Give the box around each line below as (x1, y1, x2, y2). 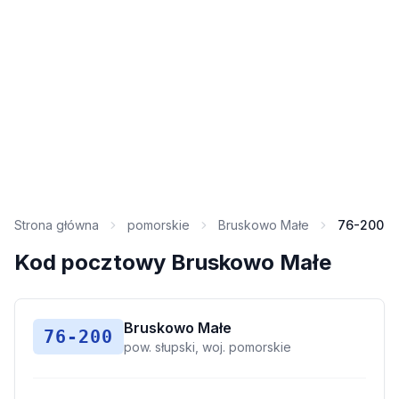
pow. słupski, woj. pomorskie (124, 339, 291, 354)
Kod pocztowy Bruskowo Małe (14, 249, 331, 275)
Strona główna (14, 217, 99, 232)
